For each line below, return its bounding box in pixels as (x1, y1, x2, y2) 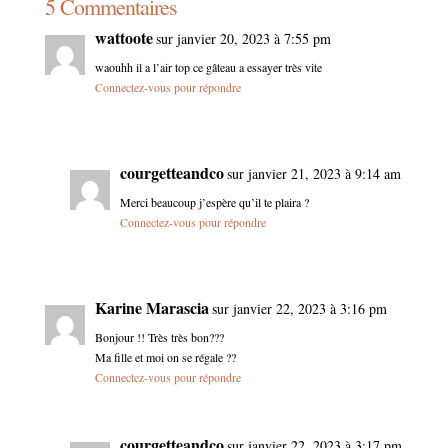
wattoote (94, 26, 153, 50)
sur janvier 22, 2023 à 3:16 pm (211, 299, 387, 319)
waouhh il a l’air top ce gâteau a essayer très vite (94, 59, 322, 76)
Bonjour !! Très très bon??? (94, 329, 224, 346)
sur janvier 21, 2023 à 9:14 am (226, 164, 401, 184)
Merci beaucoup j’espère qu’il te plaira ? (119, 194, 309, 211)
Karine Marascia (94, 296, 209, 320)
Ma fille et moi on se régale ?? (94, 349, 236, 366)
